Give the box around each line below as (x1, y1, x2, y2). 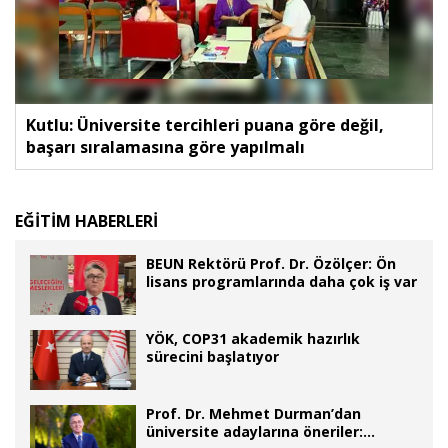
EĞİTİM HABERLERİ (15, 209, 158, 232)
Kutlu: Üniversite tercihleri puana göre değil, (26, 113, 384, 136)
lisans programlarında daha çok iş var (146, 271, 417, 291)
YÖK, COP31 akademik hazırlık (146, 328, 360, 348)
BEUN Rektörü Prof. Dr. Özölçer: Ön (146, 253, 396, 273)
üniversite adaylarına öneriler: (146, 421, 363, 441)
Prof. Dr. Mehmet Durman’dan (146, 403, 361, 423)
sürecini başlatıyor (146, 346, 279, 366)
